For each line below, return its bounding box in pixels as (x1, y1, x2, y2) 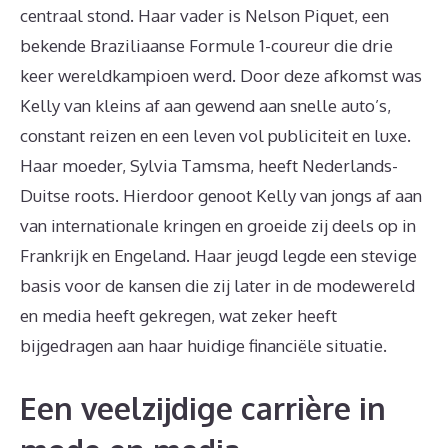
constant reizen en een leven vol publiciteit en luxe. (20, 125, 411, 146)
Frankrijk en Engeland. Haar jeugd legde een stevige (20, 245, 417, 266)
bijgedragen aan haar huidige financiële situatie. (20, 335, 387, 356)
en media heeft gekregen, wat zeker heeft (20, 305, 337, 326)
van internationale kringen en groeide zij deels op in (20, 215, 416, 236)
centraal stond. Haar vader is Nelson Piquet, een (20, 5, 389, 26)
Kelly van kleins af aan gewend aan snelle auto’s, (20, 95, 391, 116)
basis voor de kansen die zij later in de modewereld (20, 275, 415, 296)
